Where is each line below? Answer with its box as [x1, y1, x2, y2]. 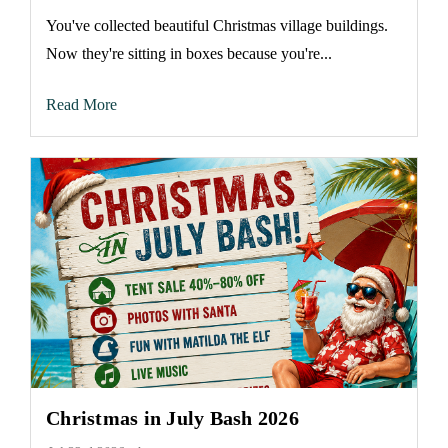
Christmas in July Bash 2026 [46, 407, 299, 429]
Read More [46, 96, 117, 113]
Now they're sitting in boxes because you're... [46, 45, 332, 62]
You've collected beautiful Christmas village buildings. [46, 17, 388, 34]
